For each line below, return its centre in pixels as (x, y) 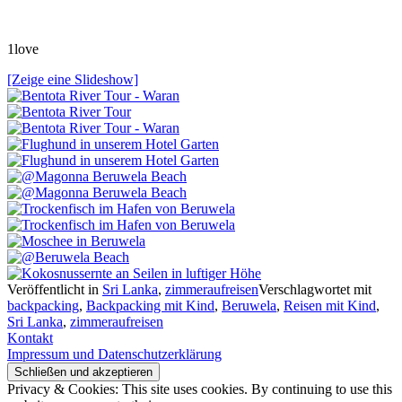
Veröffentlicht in (55, 290)
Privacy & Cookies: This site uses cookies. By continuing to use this (200, 389)
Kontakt (30, 338)
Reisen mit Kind (330, 306)
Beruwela (249, 306)
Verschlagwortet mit (315, 290)
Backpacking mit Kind (150, 306)
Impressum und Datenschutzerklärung (114, 354)
